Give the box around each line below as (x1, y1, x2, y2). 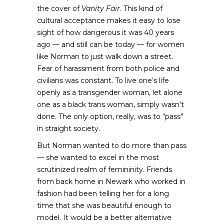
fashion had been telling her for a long (37, 189, 169, 198)
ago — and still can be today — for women (37, 40, 184, 49)
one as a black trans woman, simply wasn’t (37, 100, 184, 109)
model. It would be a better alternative (37, 213, 171, 222)
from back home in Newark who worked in (37, 177, 185, 186)
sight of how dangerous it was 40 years (37, 28, 174, 37)
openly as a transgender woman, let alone (37, 88, 182, 97)
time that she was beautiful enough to (37, 201, 171, 210)
